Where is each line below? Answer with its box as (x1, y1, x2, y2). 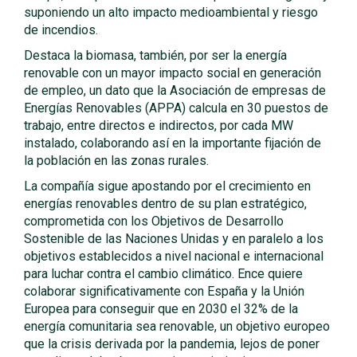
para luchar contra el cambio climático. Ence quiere (24, 266, 303, 281)
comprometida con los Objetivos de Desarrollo (24, 214, 284, 229)
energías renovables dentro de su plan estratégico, (24, 196, 307, 211)
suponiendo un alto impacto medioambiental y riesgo (24, 5, 318, 20)
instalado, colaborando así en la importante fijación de (24, 135, 321, 151)
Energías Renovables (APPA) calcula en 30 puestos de (24, 100, 328, 116)
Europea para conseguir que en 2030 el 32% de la (24, 301, 298, 316)
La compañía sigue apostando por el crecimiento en (24, 178, 311, 194)
